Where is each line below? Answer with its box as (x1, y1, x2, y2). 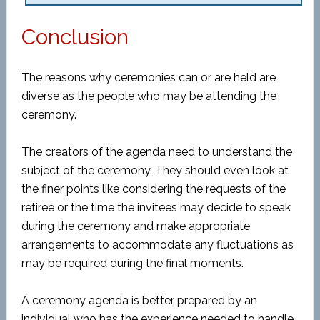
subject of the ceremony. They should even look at (21, 164, 289, 177)
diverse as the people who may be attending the (21, 89, 276, 103)
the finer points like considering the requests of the (21, 182, 286, 196)
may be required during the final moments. (21, 256, 244, 270)
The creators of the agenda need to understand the (21, 145, 292, 159)
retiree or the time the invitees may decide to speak (21, 201, 291, 214)
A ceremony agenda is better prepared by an (21, 294, 257, 307)
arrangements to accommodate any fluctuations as (21, 238, 294, 251)
